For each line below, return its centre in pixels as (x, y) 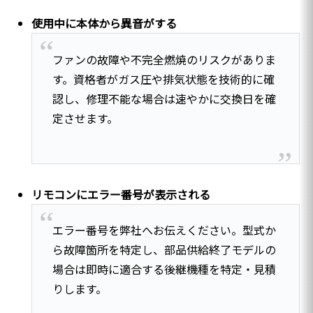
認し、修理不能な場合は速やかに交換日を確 (164, 98)
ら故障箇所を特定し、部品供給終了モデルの (164, 249)
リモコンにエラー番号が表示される (121, 194)
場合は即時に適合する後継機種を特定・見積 (164, 269)
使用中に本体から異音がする (104, 23)
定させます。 (85, 118)
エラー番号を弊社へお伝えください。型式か (164, 230)
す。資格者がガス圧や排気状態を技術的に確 (163, 79)
